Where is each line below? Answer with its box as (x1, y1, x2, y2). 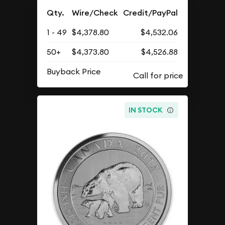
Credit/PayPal (123, 8, 178, 18)
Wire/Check (72, 8, 119, 18)
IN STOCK (129, 105, 163, 115)
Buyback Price (47, 66, 101, 76)
